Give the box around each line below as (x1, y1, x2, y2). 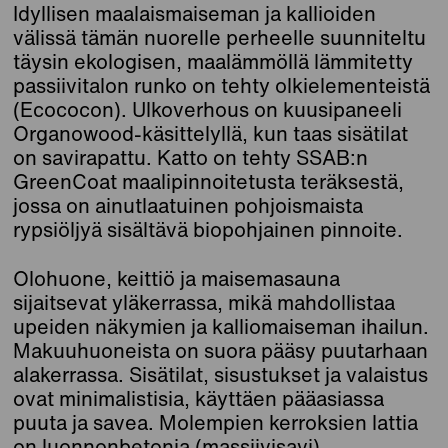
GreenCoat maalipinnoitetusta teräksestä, (13, 167, 405, 197)
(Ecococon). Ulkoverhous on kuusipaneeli (13, 95, 403, 125)
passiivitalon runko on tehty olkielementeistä (13, 71, 431, 101)
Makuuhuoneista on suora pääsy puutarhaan (13, 336, 429, 366)
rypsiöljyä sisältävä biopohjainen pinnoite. (13, 215, 404, 245)
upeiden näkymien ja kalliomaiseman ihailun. (13, 312, 430, 342)
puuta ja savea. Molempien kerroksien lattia (13, 408, 419, 438)
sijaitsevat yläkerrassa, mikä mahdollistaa (13, 288, 396, 318)
